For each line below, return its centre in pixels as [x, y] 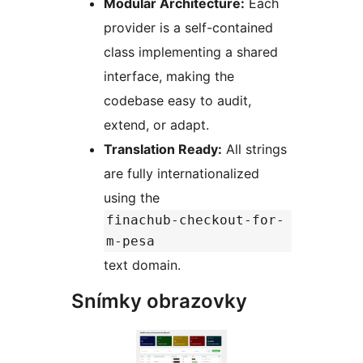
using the [134, 198]
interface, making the [169, 77]
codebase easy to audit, [177, 101]
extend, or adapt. [156, 125]
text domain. [142, 265]
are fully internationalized [181, 174]
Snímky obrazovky [159, 301]
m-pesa [130, 241]
